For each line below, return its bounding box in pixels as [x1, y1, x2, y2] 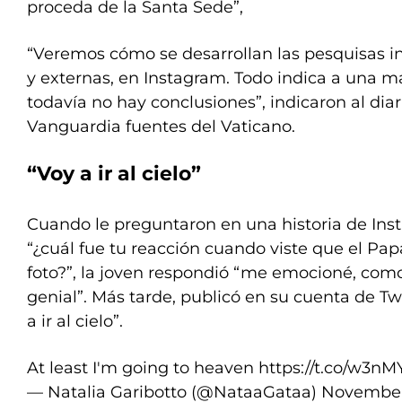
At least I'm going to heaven [27, 358, 258, 378]
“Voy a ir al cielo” [27, 162, 201, 186]
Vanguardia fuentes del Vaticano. [27, 117, 295, 136]
